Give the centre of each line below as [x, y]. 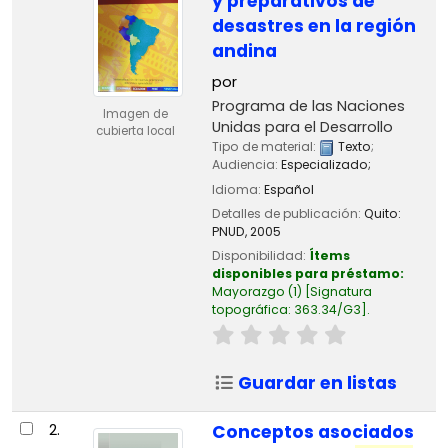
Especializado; [325, 165]
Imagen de [135, 114]
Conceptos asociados [312, 432]
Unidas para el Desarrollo [302, 127]
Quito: [382, 213]
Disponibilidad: [260, 255]
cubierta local [135, 131]
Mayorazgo [248, 291]
